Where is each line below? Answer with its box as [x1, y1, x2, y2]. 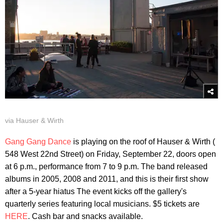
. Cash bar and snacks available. [28, 212, 143, 221]
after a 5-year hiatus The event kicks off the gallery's [5, 187, 187, 196]
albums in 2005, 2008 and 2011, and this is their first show [5, 174, 209, 183]
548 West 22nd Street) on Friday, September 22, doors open [5, 149, 216, 158]
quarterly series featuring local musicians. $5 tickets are [5, 199, 200, 208]
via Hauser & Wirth [5, 116, 64, 124]
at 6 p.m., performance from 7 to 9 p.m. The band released [5, 162, 208, 171]
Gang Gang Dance [5, 137, 71, 146]
